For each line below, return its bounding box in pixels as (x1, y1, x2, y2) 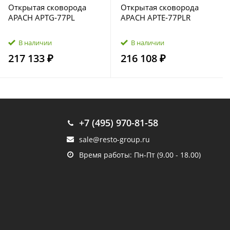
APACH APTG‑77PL (8, 12, 75, 23)
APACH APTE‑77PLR (121, 12, 190, 23)
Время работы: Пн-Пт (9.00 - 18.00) (79, 150, 201, 160)
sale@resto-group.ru (79, 135, 150, 144)
